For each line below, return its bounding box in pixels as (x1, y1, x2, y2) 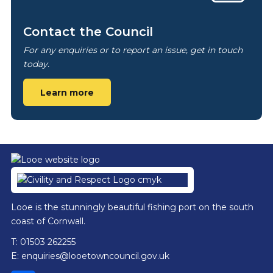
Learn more (40, 87, 94, 98)
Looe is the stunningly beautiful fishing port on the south (10, 201, 253, 213)
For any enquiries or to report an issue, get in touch (23, 44, 243, 55)
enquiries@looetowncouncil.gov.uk (21, 250, 169, 262)
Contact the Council (23, 24, 153, 39)
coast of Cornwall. (10, 215, 85, 227)
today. (23, 58, 49, 69)
